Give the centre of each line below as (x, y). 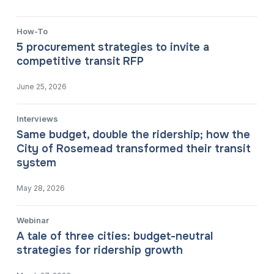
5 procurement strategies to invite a (113, 47)
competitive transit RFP (80, 61)
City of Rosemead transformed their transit (134, 149)
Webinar (33, 220)
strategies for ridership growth (100, 250)
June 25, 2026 (42, 87)
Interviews (38, 119)
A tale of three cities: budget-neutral (115, 236)
